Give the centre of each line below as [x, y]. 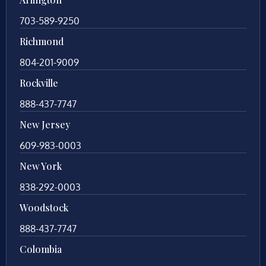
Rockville [39, 83]
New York [41, 166]
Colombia [41, 249]
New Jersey [45, 125]
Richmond [42, 42]
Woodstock [44, 208]
